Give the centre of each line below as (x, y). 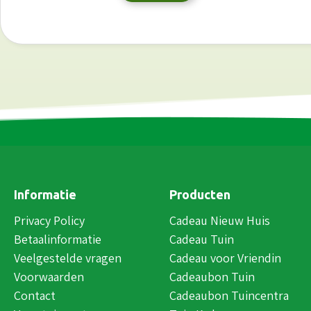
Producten (200, 194)
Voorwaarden (49, 276)
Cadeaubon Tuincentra (229, 295)
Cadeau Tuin (202, 239)
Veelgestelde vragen (68, 258)
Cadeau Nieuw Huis (220, 220)
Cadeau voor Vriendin (225, 258)
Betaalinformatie (58, 239)
